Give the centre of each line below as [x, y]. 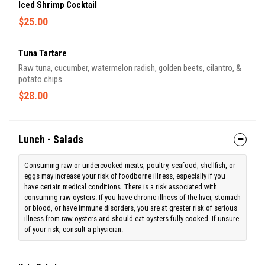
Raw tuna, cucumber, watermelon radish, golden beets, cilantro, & [130, 68]
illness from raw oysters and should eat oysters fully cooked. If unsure [132, 219]
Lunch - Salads [51, 140]
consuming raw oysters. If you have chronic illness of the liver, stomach [132, 198]
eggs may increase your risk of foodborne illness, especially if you [125, 176]
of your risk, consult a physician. [74, 230]
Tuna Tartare [43, 54]
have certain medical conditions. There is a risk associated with [121, 187]
